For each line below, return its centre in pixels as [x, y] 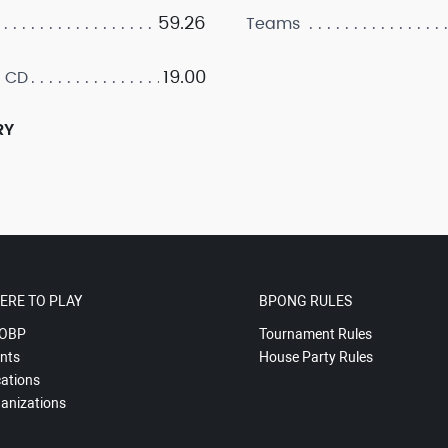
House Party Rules [315, 357]
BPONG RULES [305, 301]
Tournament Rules [315, 334]
